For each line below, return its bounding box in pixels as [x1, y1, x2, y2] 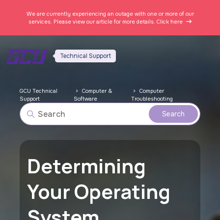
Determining [27, 152, 146, 179]
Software [74, 95, 98, 102]
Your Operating [27, 178, 171, 205]
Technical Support [60, 52, 111, 60]
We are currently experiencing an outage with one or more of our [26, 10, 194, 17]
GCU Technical [20, 87, 58, 94]
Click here [157, 18, 184, 25]
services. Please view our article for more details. [28, 18, 157, 25]
